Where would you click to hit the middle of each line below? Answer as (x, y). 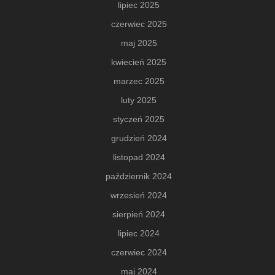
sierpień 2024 (139, 215)
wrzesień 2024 (139, 196)
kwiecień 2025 (139, 62)
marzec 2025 (139, 81)
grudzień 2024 (139, 138)
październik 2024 (139, 176)
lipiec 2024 (139, 234)
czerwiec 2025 (139, 24)
